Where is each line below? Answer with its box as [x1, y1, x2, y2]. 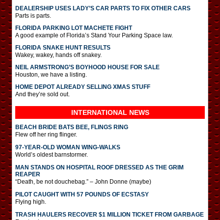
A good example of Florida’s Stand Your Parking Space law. [15, 31, 173, 39]
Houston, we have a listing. [15, 71, 87, 78]
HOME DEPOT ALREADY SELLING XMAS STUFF [15, 83, 150, 90]
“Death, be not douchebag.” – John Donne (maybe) [15, 178, 151, 185]
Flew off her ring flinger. [15, 131, 77, 138]
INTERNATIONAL [71, 108, 129, 116]
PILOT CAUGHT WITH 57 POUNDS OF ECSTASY [15, 191, 149, 198]
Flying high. [15, 198, 46, 205]
